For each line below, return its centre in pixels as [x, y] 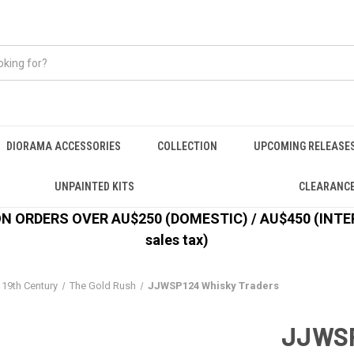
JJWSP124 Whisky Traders [213, 286]
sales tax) [177, 240]
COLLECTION [187, 146]
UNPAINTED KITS [94, 186]
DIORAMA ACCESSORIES [64, 146]
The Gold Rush [103, 286]
